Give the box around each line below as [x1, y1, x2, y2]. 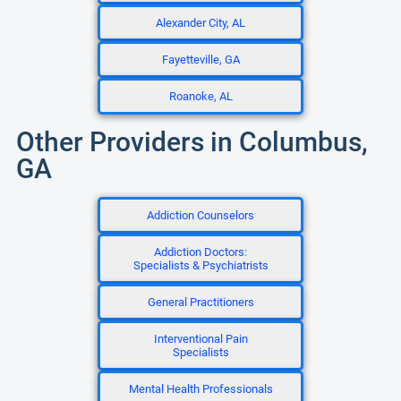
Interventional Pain [153, 332, 248, 346]
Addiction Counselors [147, 209, 254, 222]
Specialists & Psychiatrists [132, 259, 269, 272]
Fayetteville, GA [161, 53, 240, 66]
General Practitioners [147, 295, 254, 309]
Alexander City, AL [156, 16, 245, 30]
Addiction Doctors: [154, 245, 247, 259]
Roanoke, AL [168, 90, 233, 103]
